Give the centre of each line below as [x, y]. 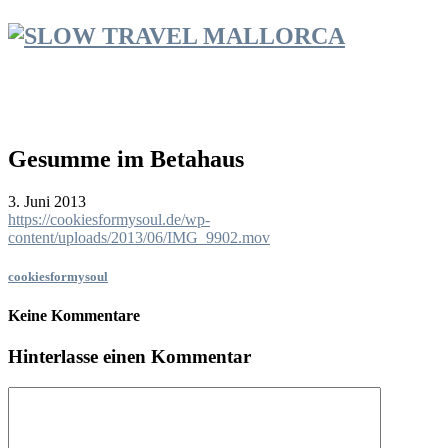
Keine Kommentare [74, 315]
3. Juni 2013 [47, 201]
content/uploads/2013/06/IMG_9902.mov [139, 237]
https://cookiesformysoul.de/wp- [109, 219]
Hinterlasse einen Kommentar [129, 357]
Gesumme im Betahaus [126, 158]
